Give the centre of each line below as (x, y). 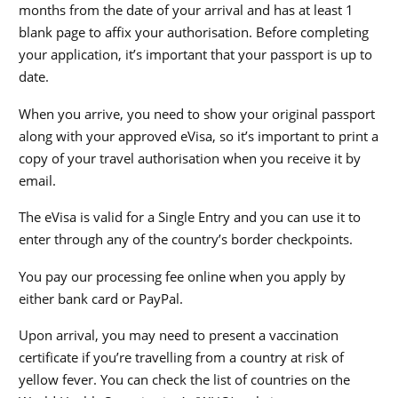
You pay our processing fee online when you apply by (182, 276)
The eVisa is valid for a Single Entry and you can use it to (190, 217)
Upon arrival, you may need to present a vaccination (179, 335)
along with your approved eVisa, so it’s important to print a (199, 135)
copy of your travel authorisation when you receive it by (190, 158)
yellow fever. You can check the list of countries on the (184, 380)
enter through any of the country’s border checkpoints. (186, 239)
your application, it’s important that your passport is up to (195, 55)
